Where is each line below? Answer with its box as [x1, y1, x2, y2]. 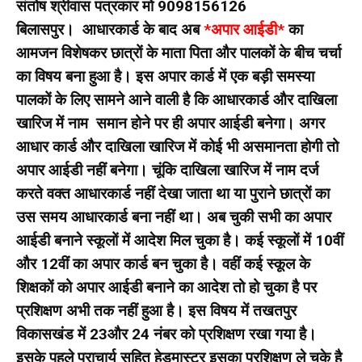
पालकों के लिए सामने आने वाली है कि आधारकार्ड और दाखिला [16, 90, 337, 109]
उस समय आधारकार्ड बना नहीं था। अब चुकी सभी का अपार [16, 207, 335, 226]
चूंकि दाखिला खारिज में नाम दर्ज [152, 160, 318, 179]
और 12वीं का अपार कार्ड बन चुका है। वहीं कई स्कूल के [16, 254, 310, 273]
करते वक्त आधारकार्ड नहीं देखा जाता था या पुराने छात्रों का [16, 183, 330, 203]
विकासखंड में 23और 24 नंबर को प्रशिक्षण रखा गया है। [16, 324, 317, 343]
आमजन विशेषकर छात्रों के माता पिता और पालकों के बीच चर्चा [16, 43, 341, 62]
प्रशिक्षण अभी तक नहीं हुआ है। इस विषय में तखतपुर [16, 301, 297, 320]
